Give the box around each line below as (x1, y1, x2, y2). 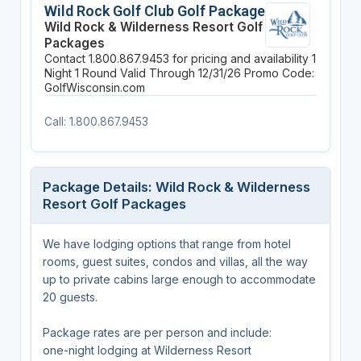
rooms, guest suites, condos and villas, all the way (42, 254, 308, 268)
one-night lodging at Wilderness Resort (42, 342, 251, 357)
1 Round (74, 65, 117, 80)
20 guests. (42, 289, 98, 304)
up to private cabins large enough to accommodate (42, 272, 316, 286)
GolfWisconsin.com (44, 80, 145, 94)
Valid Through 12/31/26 (119, 65, 241, 80)
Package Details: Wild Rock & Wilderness (42, 178, 310, 195)
